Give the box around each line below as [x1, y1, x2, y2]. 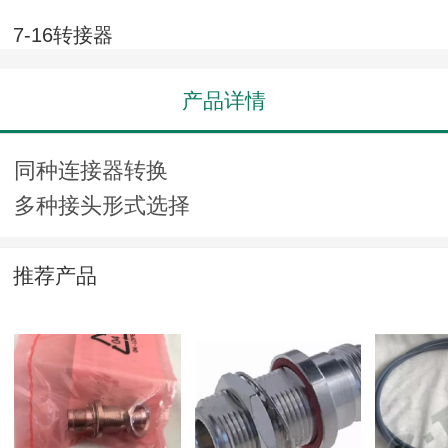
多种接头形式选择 [14, 193, 190, 219]
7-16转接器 [12, 24, 113, 47]
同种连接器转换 [14, 158, 168, 184]
